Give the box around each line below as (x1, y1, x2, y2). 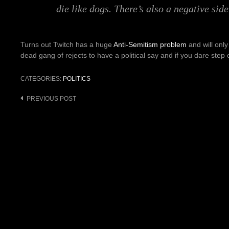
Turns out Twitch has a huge (20, 40, 113, 49)
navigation (20, 109, 77, 120)
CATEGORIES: (20, 75, 63, 82)
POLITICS (63, 75, 90, 82)
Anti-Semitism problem (113, 40, 187, 49)
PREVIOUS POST (27, 95, 76, 102)
